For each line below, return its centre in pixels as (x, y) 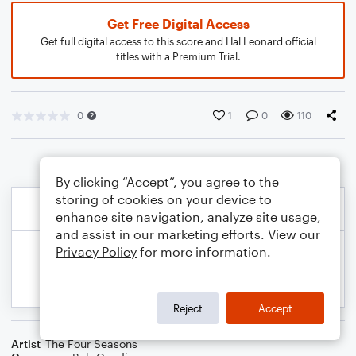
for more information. (204, 252)
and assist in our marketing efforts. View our (188, 234)
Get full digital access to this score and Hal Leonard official (178, 41)
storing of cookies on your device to (164, 199)
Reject (188, 308)
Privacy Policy (96, 252)
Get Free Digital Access (178, 23)
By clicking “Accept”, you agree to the (167, 182)
